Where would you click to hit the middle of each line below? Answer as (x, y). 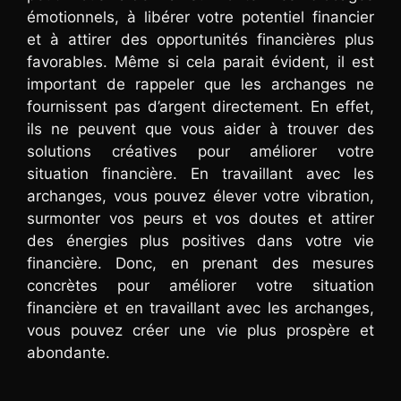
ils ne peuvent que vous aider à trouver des (200, 129)
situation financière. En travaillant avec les (200, 174)
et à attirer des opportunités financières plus (200, 40)
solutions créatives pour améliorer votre (200, 152)
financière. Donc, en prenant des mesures (200, 264)
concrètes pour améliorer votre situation (200, 286)
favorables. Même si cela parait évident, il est (200, 62)
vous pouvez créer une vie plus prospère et (200, 331)
